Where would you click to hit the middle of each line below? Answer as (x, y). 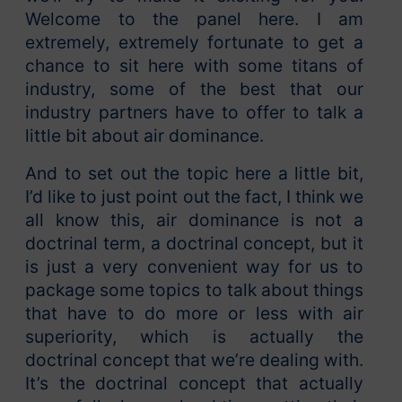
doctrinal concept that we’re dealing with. (194, 360)
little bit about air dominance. (144, 136)
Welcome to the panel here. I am (194, 19)
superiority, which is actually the (194, 337)
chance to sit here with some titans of (194, 66)
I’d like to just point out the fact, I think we (194, 197)
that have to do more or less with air (194, 314)
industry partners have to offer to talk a (194, 113)
